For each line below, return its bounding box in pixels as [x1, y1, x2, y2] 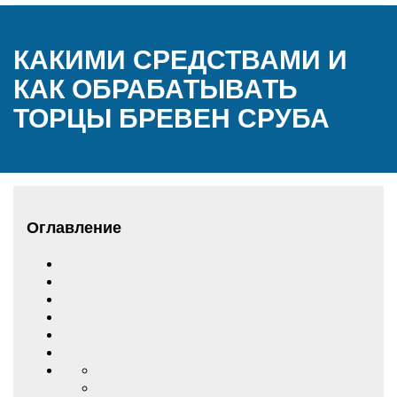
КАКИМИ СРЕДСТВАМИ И [13, 45, 347, 74]
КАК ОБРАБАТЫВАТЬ [13, 74, 298, 104]
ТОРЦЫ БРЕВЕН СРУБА [13, 104, 330, 133]
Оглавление [27, 219, 121, 237]
